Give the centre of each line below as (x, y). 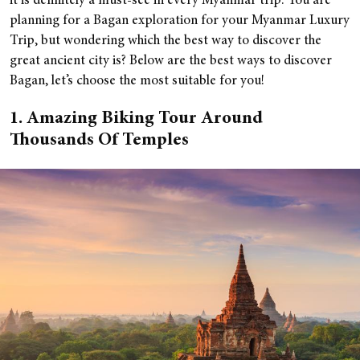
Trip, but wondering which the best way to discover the (166, 41)
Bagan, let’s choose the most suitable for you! (137, 82)
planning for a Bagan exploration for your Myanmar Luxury (180, 21)
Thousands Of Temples (99, 141)
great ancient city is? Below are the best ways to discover (171, 61)
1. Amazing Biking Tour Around (136, 119)
